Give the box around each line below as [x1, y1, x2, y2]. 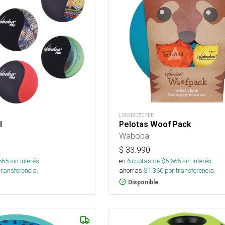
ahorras [119, 166, 142, 175]
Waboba [119, 130, 149, 141]
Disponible [128, 178, 159, 186]
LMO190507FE [119, 111, 154, 119]
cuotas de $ [130, 156, 165, 165]
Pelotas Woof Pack [119, 119, 191, 129]
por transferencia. [163, 166, 215, 175]
